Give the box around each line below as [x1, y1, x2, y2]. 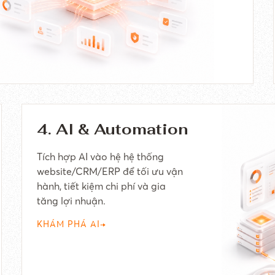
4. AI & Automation [36, 120, 188, 139]
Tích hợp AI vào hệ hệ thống [36, 150, 164, 163]
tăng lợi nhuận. [36, 195, 106, 207]
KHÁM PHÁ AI [36, 219, 100, 230]
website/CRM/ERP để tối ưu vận [36, 165, 183, 177]
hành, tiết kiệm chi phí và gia [36, 180, 166, 192]
